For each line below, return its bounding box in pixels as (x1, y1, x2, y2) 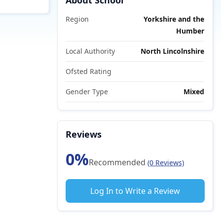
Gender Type (65, 87, 108, 96)
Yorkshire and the (143, 14, 204, 24)
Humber (176, 26, 204, 36)
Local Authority (65, 46, 115, 56)
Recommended (88, 157, 147, 168)
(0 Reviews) (147, 158, 184, 167)
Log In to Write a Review (90, 185, 180, 196)
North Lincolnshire (140, 46, 204, 56)
